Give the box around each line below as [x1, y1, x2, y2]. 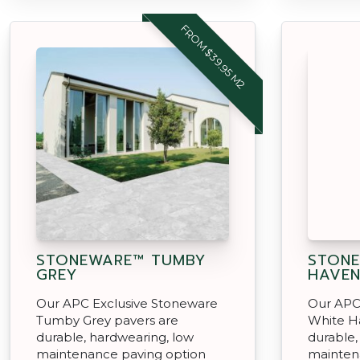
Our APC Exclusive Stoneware [36, 295, 218, 311]
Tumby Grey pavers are [36, 312, 178, 328]
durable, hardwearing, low [36, 329, 194, 345]
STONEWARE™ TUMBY [36, 248, 206, 272]
